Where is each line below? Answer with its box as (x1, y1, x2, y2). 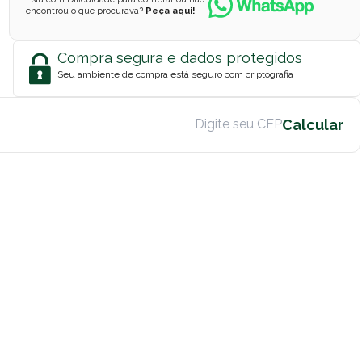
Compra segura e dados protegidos (57, 48, 302, 66)
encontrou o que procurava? (26, 5, 145, 16)
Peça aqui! (145, 5, 195, 16)
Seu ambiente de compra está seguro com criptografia (57, 68, 293, 80)
